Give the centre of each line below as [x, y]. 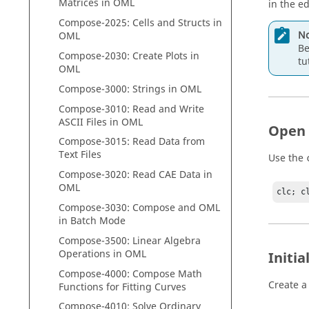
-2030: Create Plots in [150, 56]
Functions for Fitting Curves [122, 287]
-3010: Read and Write [153, 109]
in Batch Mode [92, 221]
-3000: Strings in [141, 89]
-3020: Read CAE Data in [157, 175]
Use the [287, 158]
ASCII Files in [90, 122]
